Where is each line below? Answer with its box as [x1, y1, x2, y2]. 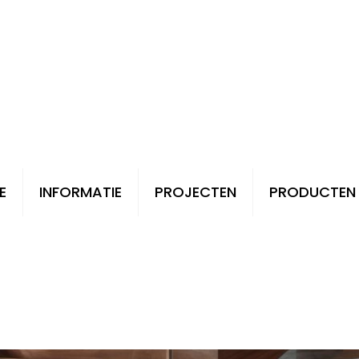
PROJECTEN [155, 182, 236, 202]
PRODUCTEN [269, 182, 356, 202]
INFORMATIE [39, 182, 122, 202]
